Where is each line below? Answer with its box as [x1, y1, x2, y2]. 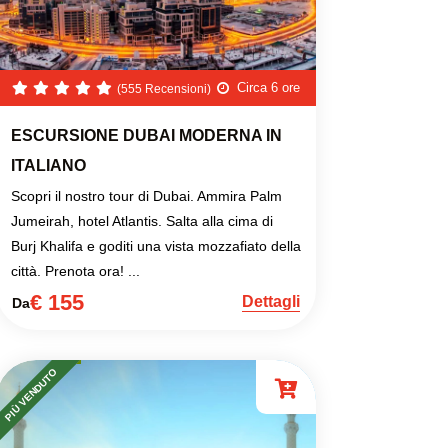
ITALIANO [11, 157, 86, 174]
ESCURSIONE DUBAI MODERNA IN [11, 127, 282, 144]
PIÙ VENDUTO [2, 366, 59, 423]
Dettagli [242, 293, 300, 310]
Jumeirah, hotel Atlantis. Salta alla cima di [11, 213, 273, 229]
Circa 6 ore [237, 79, 300, 95]
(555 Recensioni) [117, 82, 211, 96]
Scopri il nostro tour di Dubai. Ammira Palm [11, 188, 282, 204]
